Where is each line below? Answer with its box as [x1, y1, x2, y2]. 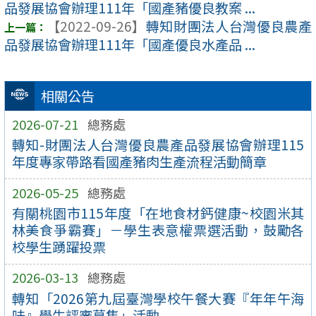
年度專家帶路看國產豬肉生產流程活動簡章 [11, 152, 267, 172]
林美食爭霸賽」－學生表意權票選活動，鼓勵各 [11, 220, 305, 241]
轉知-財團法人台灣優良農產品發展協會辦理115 [11, 135, 305, 155]
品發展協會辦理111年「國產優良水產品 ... [4, 35, 255, 55]
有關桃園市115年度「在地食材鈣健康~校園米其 [11, 203, 305, 224]
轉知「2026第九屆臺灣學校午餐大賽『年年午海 [11, 288, 305, 308]
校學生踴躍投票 [11, 237, 106, 257]
